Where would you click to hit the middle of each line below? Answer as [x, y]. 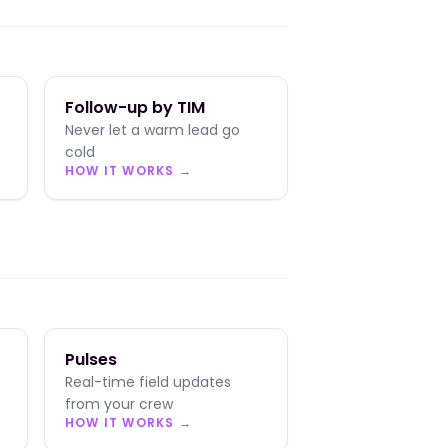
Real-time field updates [148, 382]
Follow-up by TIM [135, 107]
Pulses [91, 359]
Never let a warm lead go [152, 130]
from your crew [119, 404]
